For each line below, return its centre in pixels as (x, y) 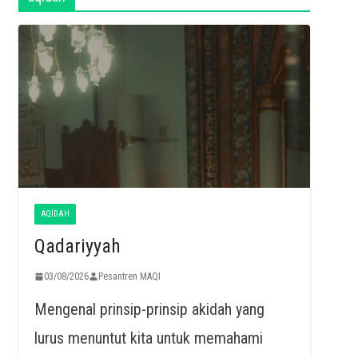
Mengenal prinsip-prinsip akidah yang (149, 309)
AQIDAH (55, 213)
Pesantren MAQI (129, 276)
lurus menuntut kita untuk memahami (148, 338)
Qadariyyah (77, 246)
